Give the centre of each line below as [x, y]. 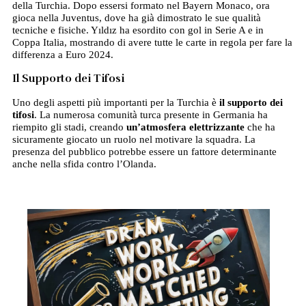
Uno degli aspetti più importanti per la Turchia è [115, 103]
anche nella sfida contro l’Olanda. [84, 164]
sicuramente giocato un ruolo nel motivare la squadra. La [134, 140]
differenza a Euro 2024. [62, 55]
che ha [260, 127]
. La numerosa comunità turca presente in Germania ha [151, 115]
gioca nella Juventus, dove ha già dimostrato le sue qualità [136, 18]
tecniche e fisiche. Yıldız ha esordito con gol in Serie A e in [138, 30]
